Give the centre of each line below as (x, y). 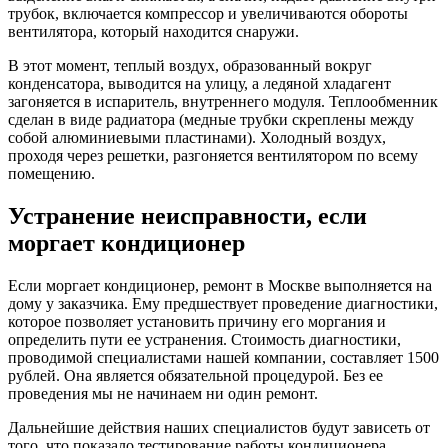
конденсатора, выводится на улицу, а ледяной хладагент (199, 83)
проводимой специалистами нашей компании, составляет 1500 (223, 357)
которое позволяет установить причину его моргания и (197, 321)
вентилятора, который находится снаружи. (153, 31)
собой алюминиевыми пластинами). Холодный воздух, (197, 137)
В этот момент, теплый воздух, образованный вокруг (190, 65)
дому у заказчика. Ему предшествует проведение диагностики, (223, 303)
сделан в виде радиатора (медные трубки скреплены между (211, 119)
